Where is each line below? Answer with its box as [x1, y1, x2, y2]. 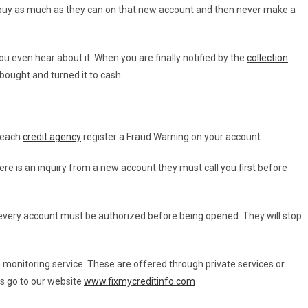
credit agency [23, 131, 81, 142]
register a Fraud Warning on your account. [81, 131, 263, 142]
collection [247, 52, 288, 63]
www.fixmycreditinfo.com [84, 275, 195, 287]
